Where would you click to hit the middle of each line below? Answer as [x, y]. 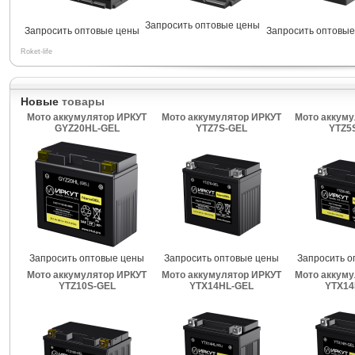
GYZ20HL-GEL [87, 128]
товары [83, 101]
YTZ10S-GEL [87, 286]
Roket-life [36, 52]
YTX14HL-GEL [221, 286]
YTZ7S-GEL [221, 128]
